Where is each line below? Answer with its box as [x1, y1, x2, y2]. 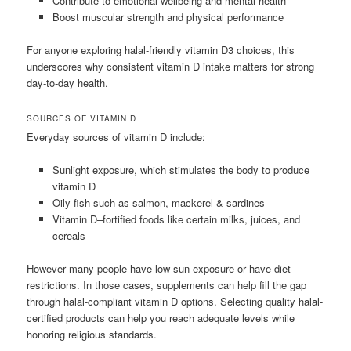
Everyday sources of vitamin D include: [27, 128, 206, 144]
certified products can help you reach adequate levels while [27, 309, 295, 325]
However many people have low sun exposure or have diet [27, 260, 291, 276]
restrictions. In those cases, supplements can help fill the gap [27, 277, 307, 292]
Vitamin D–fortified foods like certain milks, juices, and [52, 211, 300, 226]
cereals [52, 227, 85, 243]
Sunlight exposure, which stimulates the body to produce [52, 161, 309, 177]
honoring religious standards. [27, 326, 157, 342]
